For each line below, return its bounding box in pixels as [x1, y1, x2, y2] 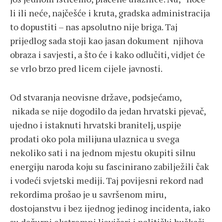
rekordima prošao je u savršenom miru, [10, 188, 166, 201]
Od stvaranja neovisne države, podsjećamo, [10, 91, 181, 104]
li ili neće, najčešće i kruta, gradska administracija [10, 7, 210, 19]
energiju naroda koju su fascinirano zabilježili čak [10, 161, 209, 173]
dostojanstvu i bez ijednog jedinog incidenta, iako [10, 202, 210, 215]
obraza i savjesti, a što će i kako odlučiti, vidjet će [10, 49, 205, 61]
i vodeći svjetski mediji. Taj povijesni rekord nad [10, 174, 203, 187]
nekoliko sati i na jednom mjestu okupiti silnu [10, 147, 196, 159]
